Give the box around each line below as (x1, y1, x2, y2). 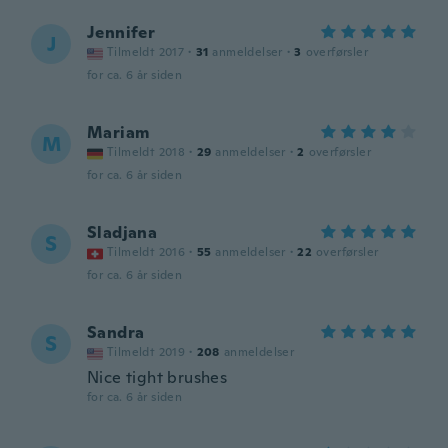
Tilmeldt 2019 (107, 344, 186, 360)
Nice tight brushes (87, 367, 228, 388)
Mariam (87, 122, 150, 143)
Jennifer (87, 22, 156, 43)
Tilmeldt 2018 (107, 144, 186, 160)
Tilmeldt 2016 (107, 244, 186, 260)
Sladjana (87, 222, 158, 243)
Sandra (87, 322, 145, 343)
